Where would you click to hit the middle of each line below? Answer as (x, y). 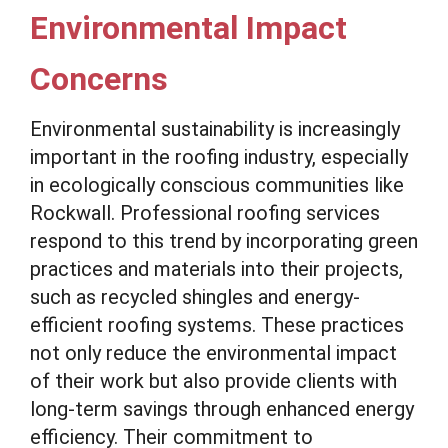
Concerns (99, 79)
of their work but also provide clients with (213, 381)
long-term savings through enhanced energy (222, 409)
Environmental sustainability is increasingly (215, 129)
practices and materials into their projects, (216, 269)
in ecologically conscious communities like (217, 185)
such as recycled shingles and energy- (195, 297)
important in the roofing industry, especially (219, 157)
